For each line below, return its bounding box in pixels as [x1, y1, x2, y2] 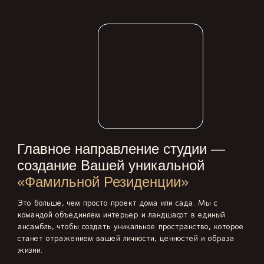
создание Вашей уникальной [17, 157, 204, 173]
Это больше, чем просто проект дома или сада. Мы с [17, 197, 217, 209]
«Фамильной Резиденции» [17, 174, 189, 190]
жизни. [17, 245, 42, 256]
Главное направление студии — [17, 141, 225, 157]
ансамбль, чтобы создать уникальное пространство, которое [17, 221, 243, 233]
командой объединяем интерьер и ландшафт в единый [17, 209, 225, 221]
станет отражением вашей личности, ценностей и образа [17, 233, 234, 245]
